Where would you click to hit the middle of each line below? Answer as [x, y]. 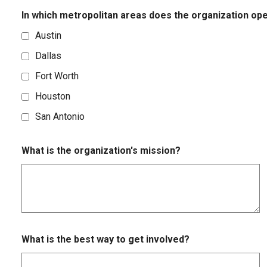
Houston [53, 97]
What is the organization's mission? [101, 150]
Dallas [48, 56]
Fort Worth [57, 76]
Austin [48, 36]
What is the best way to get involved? [105, 239]
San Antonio [60, 117]
